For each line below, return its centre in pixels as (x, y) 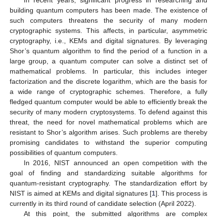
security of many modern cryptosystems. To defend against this (108, 112)
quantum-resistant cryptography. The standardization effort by (108, 183)
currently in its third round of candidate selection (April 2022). (103, 203)
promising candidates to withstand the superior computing (108, 142)
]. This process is (181, 193)
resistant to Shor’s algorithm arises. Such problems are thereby (108, 132)
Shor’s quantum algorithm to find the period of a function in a (108, 51)
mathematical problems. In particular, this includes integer (108, 71)
